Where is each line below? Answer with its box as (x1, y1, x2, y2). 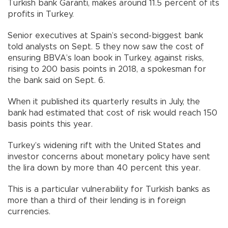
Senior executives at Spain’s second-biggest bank (8, 31, 203, 40)
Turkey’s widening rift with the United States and (8, 141, 201, 150)
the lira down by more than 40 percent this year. (8, 163, 201, 172)
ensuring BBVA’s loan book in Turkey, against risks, (8, 53, 204, 62)
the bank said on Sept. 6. (8, 76, 105, 84)
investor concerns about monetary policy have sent (8, 152, 210, 161)
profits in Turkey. (8, 10, 74, 18)
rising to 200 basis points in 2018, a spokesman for (8, 65, 206, 73)
